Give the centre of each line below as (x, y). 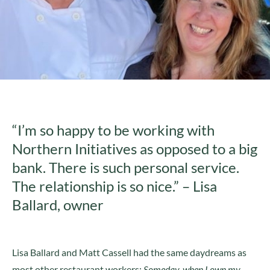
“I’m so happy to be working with (113, 130)
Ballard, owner (58, 205)
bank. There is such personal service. (126, 168)
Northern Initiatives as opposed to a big (135, 149)
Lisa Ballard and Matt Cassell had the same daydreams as (129, 252)
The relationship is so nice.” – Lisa (115, 186)
